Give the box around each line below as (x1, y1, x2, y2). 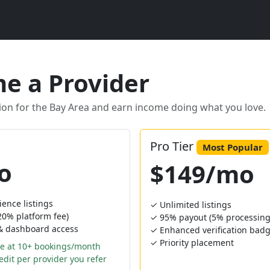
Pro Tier (150, 138, 196, 154)
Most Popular (202, 141, 263, 153)
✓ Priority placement (150, 237, 234, 249)
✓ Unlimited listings (150, 199, 231, 211)
